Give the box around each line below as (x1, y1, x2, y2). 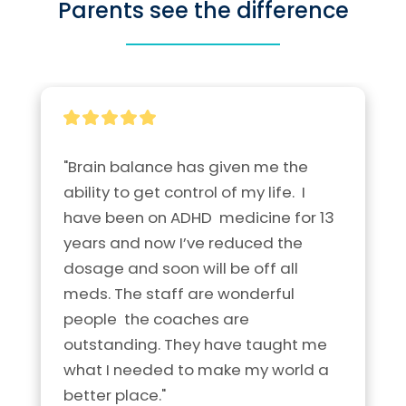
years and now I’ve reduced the (63, 232, 303, 255)
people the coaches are (63, 308, 249, 331)
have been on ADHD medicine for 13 (63, 207, 334, 229)
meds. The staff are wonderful (63, 283, 295, 305)
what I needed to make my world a (63, 359, 329, 382)
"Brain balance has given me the (63, 156, 308, 179)
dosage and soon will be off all (63, 257, 298, 280)
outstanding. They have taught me (63, 333, 327, 356)
